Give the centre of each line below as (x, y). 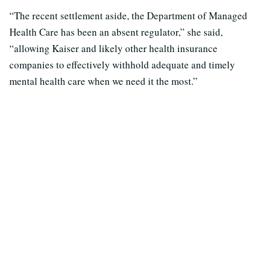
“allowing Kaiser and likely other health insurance (113, 49)
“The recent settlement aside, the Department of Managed (128, 16)
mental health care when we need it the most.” (104, 81)
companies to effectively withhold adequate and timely (122, 65)
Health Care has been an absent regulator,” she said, (116, 32)
